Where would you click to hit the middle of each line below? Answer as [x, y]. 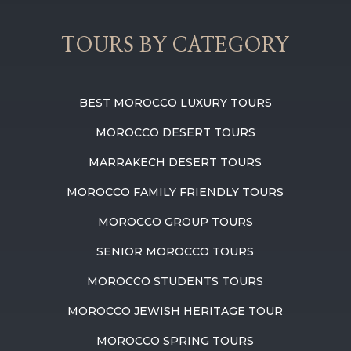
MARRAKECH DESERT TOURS [175, 163]
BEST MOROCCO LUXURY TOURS [175, 103]
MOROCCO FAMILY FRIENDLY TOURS [175, 192]
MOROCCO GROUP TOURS [175, 222]
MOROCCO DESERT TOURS [175, 133]
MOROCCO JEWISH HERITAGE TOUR [175, 311]
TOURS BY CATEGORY [175, 46]
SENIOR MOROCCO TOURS [175, 252]
